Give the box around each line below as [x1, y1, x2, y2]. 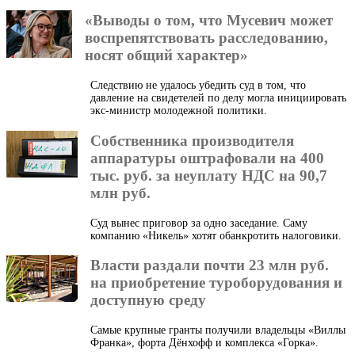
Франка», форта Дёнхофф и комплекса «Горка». [90, 336, 319, 349]
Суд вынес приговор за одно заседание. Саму [90, 216, 307, 229]
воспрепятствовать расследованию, [85, 29, 328, 47]
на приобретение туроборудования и [90, 274, 342, 292]
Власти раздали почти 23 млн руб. [90, 257, 329, 274]
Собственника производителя [90, 132, 294, 149]
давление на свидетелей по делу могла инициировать [90, 92, 346, 105]
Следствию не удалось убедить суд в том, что [90, 79, 306, 92]
